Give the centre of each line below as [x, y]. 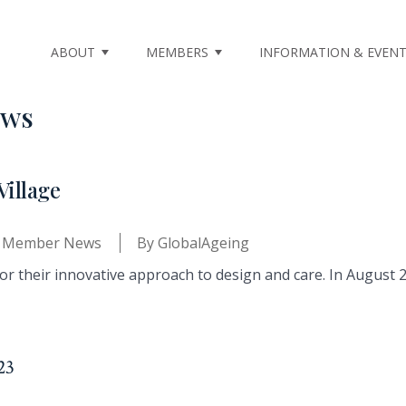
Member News [52, 243]
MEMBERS [177, 53]
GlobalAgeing [203, 243]
